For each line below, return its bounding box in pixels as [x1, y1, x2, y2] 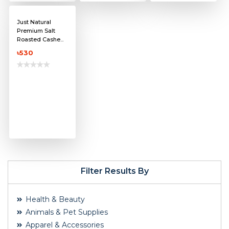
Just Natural [17, 18, 51, 26]
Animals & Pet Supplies [24, 208, 108, 217]
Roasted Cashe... [17, 36, 63, 43]
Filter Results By [80, 166, 149, 176]
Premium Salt [17, 27, 55, 35]
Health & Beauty [24, 195, 85, 204]
